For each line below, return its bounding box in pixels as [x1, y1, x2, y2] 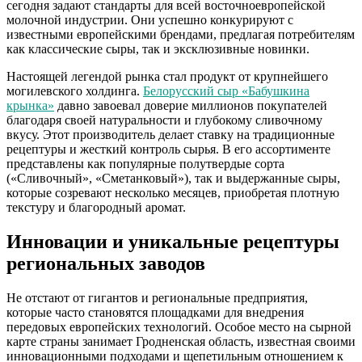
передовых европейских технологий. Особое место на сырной [6, 319, 351, 334]
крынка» [6, 99, 54, 113]
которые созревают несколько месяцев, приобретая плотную [6, 186, 339, 200]
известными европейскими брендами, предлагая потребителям [6, 27, 355, 42]
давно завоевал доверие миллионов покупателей [54, 99, 327, 113]
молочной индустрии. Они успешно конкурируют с [6, 13, 293, 27]
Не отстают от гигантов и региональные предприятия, [6, 290, 308, 305]
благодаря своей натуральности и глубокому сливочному [6, 113, 322, 128]
